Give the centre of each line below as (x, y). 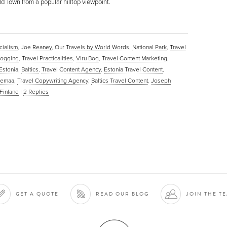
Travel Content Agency (71, 69)
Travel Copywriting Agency (53, 80)
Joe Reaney (36, 47)
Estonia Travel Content (133, 69)
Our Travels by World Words (92, 47)
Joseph (161, 80)
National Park (149, 47)
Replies (38, 91)
